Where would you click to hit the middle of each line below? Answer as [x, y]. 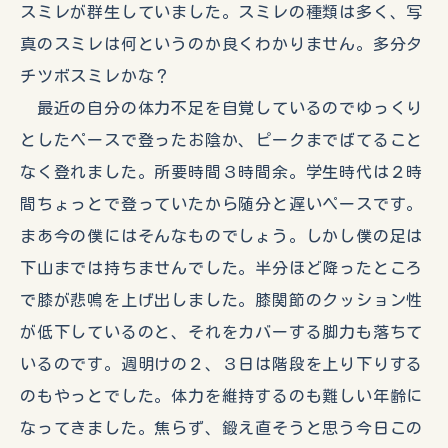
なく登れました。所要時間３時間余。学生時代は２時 [222, 172]
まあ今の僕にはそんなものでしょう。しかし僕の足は [222, 236]
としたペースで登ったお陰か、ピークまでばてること [222, 140]
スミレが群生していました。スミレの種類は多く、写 [222, 12]
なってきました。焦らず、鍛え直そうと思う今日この [222, 428]
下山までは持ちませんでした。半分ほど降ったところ [222, 268]
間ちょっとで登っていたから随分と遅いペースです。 [222, 204]
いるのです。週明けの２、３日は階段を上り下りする [222, 364]
